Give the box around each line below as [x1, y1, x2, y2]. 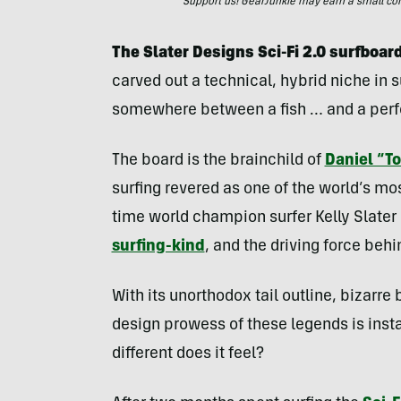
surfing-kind [111, 239, 205, 255]
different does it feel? [111, 346, 264, 363]
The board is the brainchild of [111, 153, 325, 169]
